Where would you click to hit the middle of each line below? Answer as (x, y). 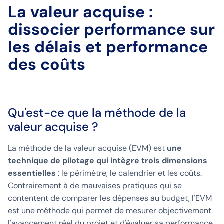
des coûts (47, 65)
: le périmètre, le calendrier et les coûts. (129, 173)
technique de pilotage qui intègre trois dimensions (108, 161)
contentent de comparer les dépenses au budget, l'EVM (110, 198)
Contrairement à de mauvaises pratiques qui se (95, 186)
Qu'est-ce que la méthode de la (97, 113)
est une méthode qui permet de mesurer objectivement (110, 211)
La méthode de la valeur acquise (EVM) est (87, 148)
